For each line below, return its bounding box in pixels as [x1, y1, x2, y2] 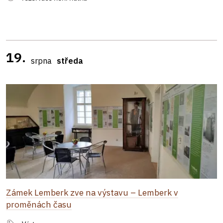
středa [57, 55, 83, 66]
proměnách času [6, 199, 72, 210]
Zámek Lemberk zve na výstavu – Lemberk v [6, 187, 178, 198]
